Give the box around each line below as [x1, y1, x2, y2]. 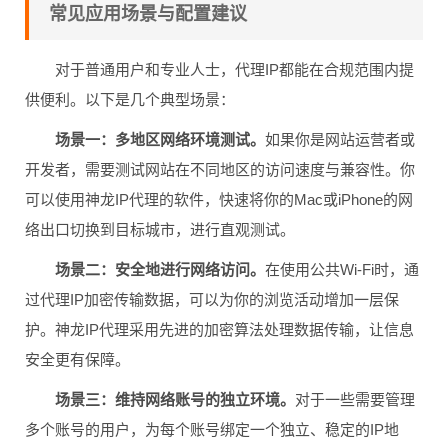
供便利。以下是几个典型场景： [25, 91, 235, 108]
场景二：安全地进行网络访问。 [55, 261, 265, 278]
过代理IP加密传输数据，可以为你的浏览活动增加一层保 [25, 291, 399, 308]
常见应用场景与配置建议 [49, 4, 247, 24]
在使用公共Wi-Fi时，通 [265, 261, 419, 278]
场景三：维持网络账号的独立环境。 [55, 391, 295, 408]
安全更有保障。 [25, 351, 130, 368]
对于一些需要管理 [295, 391, 415, 408]
